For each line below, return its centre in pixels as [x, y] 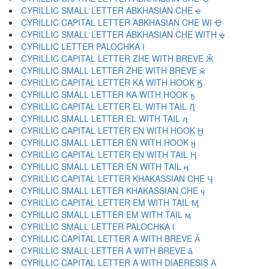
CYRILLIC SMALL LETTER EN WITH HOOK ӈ [108, 142]
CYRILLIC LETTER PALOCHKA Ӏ [83, 46]
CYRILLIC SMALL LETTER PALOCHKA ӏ [98, 226]
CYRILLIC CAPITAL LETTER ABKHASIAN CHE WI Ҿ [121, 22]
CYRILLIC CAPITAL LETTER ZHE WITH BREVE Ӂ [117, 58]
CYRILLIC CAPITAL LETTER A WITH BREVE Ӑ [110, 238]
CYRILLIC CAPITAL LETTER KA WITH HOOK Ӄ [112, 82]
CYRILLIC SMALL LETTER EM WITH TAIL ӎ [106, 214]
